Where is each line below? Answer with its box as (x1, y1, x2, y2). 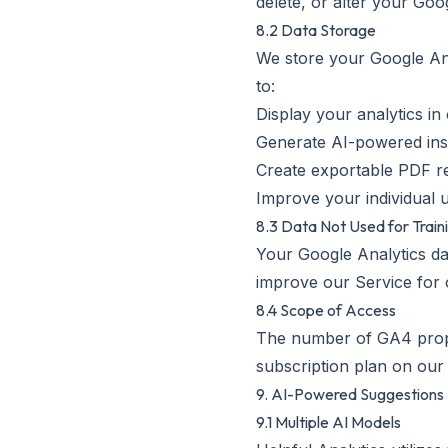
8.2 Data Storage (256, 20, 376, 40)
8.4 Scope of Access (256, 300, 396, 320)
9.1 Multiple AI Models (256, 412, 401, 432)
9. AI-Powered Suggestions (256, 384, 444, 404)
